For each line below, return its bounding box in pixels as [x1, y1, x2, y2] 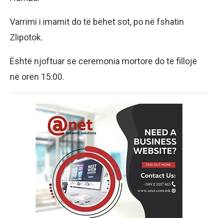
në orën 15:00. [10, 71, 64, 82]
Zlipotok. [10, 32, 43, 42]
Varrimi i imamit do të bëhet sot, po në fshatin [10, 16, 184, 27]
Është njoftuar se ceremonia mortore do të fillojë [10, 55, 197, 66]
